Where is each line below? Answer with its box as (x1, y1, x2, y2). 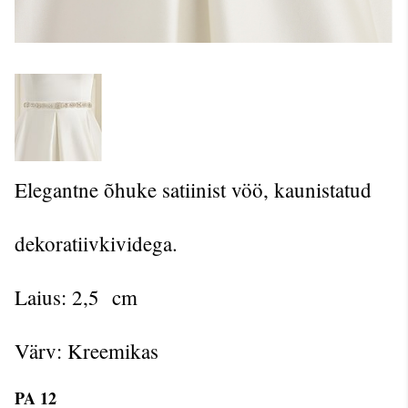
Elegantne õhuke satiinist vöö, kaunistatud (15, 176, 379, 204)
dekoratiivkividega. (15, 229, 178, 258)
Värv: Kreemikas (15, 337, 158, 365)
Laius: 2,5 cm (15, 283, 138, 311)
